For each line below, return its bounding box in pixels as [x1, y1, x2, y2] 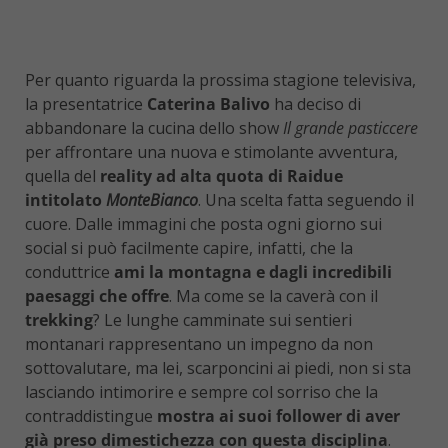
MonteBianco [106, 188, 198, 211]
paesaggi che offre [25, 284, 169, 307]
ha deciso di [270, 92, 361, 115]
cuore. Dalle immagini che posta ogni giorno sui [25, 212, 382, 235]
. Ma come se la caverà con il [169, 284, 378, 307]
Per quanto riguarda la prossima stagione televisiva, [25, 68, 416, 91]
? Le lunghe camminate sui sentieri [93, 308, 352, 331]
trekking [25, 308, 93, 331]
